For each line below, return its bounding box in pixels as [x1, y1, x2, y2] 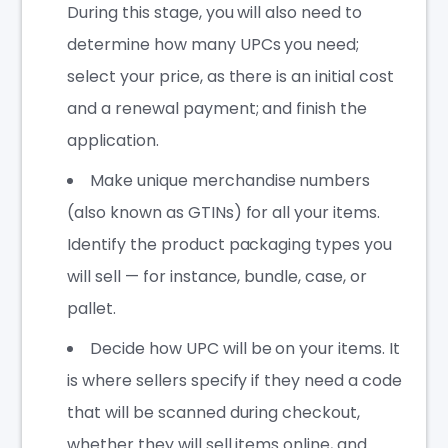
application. [67, 129, 159, 153]
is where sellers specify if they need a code [67, 369, 402, 393]
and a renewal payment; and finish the [67, 97, 367, 121]
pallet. [67, 297, 117, 321]
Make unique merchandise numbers [90, 169, 371, 193]
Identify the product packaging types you [67, 233, 392, 257]
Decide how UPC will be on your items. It [90, 337, 400, 361]
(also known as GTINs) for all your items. [67, 201, 380, 225]
